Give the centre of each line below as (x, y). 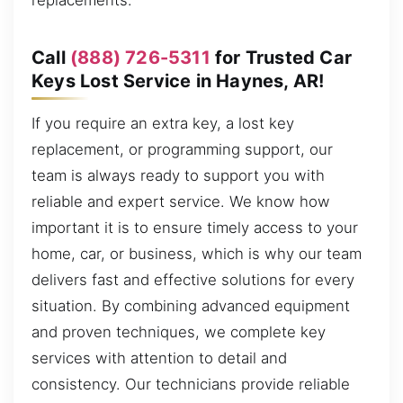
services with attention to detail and (159, 358)
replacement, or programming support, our (182, 150)
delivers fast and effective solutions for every (193, 280)
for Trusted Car (281, 57)
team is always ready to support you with (178, 176)
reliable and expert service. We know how (181, 202)
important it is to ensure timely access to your (195, 228)
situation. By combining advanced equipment (191, 306)
